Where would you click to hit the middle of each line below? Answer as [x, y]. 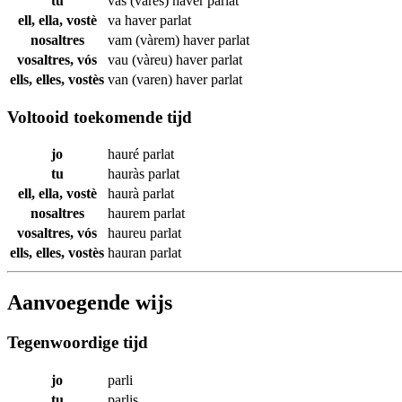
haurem [131, 214]
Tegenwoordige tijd [78, 343]
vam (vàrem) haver [163, 39]
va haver [134, 20]
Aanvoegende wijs [90, 303]
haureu [129, 233]
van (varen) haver [159, 79]
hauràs [128, 174]
